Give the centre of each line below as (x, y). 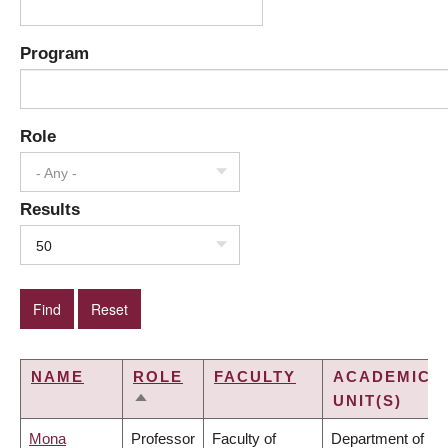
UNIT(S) (367, 401)
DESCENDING (193, 426)
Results (50, 209)
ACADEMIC (382, 377)
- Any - (56, 173)
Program (54, 53)
